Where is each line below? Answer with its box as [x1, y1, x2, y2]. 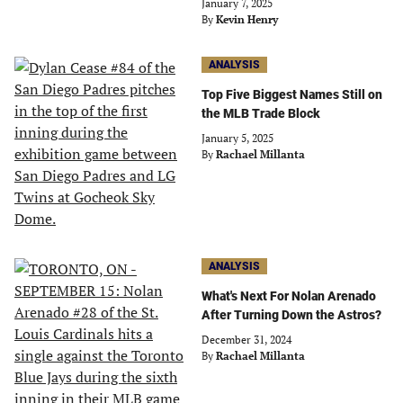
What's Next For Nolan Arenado [201, 289, 376, 303]
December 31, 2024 [201, 333, 291, 346]
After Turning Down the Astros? [201, 308, 381, 322]
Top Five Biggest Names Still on [201, 87, 382, 102]
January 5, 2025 [201, 131, 273, 145]
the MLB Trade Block [201, 106, 320, 121]
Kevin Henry [216, 13, 278, 26]
